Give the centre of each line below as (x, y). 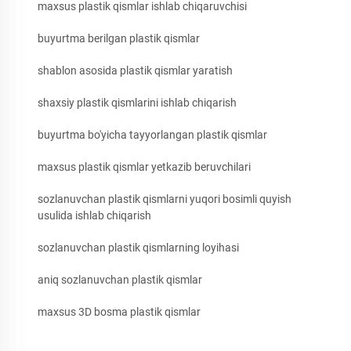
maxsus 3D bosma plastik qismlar (119, 311)
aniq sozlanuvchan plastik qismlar (120, 279)
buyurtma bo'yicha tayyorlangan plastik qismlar (152, 134)
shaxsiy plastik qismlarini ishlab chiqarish (137, 102)
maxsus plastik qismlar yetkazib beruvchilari (144, 166)
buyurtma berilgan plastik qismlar (119, 38)
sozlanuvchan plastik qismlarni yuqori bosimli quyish (165, 199)
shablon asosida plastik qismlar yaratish (135, 70)
